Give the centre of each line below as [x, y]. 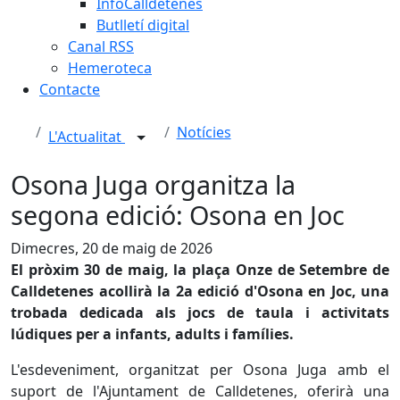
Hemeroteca [110, 68]
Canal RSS [101, 46]
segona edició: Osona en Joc [178, 215]
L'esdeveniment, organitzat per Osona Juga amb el [200, 370]
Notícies [204, 132]
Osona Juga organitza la [153, 184]
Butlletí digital [143, 25]
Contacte [70, 89]
